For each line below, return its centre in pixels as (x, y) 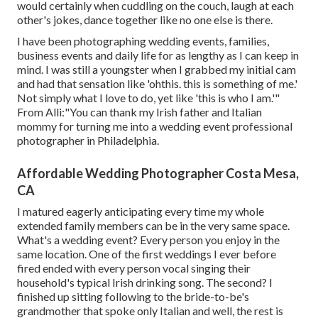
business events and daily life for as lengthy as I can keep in (158, 55)
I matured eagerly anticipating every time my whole (141, 212)
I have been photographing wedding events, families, (143, 41)
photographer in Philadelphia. (88, 141)
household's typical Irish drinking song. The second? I (145, 283)
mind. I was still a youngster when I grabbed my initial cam (157, 70)
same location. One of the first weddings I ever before (147, 254)
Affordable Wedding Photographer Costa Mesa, (158, 174)
